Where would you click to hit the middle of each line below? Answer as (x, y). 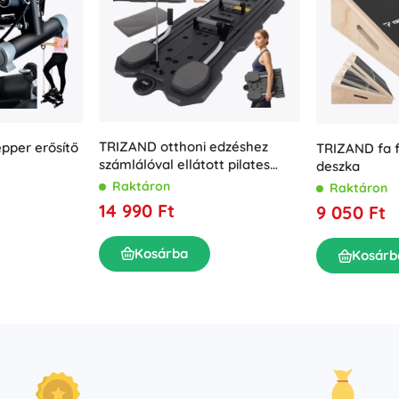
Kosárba (162, 253)
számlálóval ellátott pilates (185, 164)
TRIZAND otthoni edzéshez (184, 146)
